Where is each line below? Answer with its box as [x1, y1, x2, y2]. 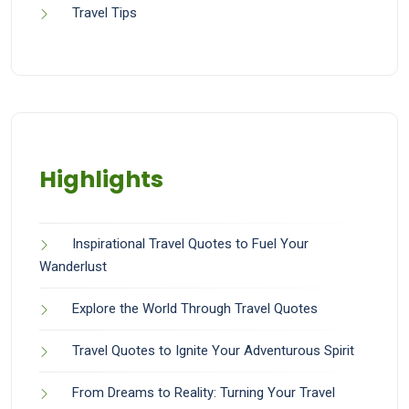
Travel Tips [72, 5, 137, 21]
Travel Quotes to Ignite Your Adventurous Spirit [72, 342, 354, 359]
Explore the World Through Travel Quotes [72, 300, 318, 317]
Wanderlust [39, 258, 107, 275]
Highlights [39, 163, 163, 195]
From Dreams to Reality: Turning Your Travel [72, 384, 335, 401]
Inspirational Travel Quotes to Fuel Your [72, 236, 309, 252]
